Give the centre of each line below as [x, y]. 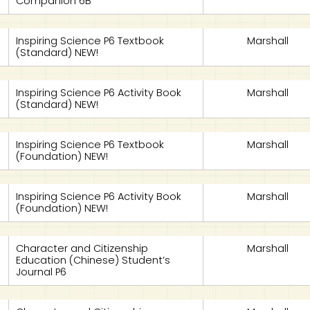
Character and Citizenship [82, 248]
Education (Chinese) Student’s [93, 260]
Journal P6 [42, 272]
